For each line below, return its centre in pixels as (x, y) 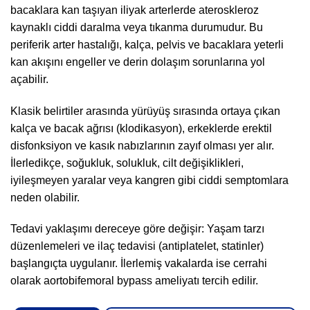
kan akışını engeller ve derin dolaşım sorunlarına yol (138, 62)
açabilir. (29, 79)
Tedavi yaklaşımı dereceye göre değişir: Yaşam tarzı (137, 229)
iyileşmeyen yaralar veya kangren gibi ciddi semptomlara (149, 180)
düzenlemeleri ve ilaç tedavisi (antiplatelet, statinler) (137, 246)
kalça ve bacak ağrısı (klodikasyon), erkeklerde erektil (141, 128)
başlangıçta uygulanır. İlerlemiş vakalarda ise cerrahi (139, 264)
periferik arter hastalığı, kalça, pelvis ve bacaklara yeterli (147, 44)
